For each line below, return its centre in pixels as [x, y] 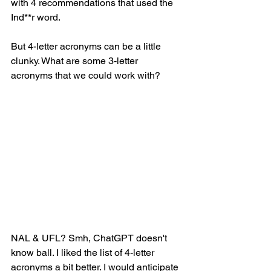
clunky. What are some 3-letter [76, 60]
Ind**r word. [37, 17]
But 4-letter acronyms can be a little [87, 46]
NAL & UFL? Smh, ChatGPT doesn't [90, 238]
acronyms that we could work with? [87, 75]
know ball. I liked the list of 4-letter [84, 252]
